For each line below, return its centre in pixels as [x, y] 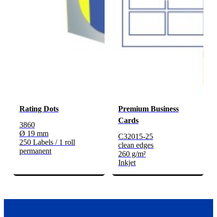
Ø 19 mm [34, 134]
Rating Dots [39, 109]
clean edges [136, 145]
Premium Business [148, 109]
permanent [35, 151]
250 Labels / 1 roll [47, 142]
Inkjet [127, 163]
